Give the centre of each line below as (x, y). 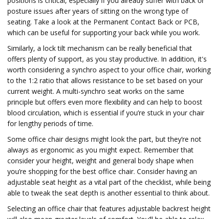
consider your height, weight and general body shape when (100, 161)
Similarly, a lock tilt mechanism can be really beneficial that (100, 48)
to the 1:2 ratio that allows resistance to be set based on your (105, 80)
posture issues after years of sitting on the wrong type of (98, 11)
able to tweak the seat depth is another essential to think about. (109, 193)
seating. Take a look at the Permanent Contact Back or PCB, (103, 22)
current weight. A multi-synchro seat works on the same (96, 91)
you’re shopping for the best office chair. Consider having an (102, 171)
